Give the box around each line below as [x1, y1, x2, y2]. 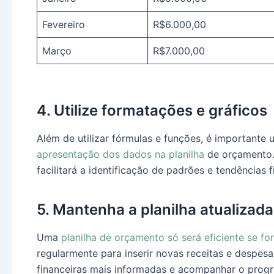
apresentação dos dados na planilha [37, 148, 204, 161]
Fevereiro [42, 18, 85, 31]
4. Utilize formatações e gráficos [37, 101, 267, 119]
